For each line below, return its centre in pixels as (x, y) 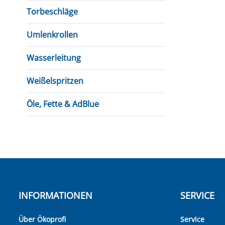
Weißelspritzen (55, 81)
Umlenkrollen (52, 35)
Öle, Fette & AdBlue (63, 104)
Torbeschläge (52, 12)
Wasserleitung (54, 58)
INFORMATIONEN (55, 195)
